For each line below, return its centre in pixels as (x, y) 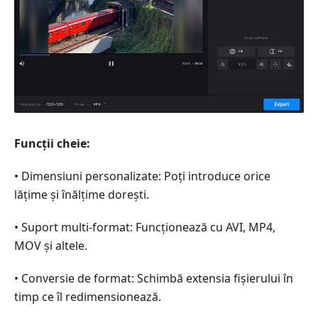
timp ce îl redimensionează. (88, 296)
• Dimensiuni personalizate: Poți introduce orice (142, 176)
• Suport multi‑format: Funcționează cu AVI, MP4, (145, 227)
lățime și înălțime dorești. (82, 194)
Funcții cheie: (52, 143)
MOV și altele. (51, 245)
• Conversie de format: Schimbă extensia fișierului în (154, 278)
